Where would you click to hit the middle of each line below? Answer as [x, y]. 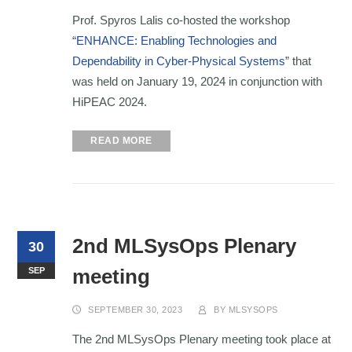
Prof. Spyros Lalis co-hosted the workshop [181, 20]
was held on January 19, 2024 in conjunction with [198, 82]
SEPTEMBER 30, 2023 [136, 310]
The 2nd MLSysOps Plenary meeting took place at [202, 339]
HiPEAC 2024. [110, 102]
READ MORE [121, 141]
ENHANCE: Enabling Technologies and [177, 41]
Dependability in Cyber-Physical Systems [179, 61]
